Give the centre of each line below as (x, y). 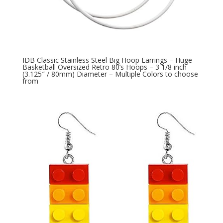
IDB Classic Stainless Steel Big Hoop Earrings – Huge (107, 60)
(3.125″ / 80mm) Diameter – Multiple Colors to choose (110, 74)
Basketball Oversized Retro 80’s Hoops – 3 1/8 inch (104, 67)
